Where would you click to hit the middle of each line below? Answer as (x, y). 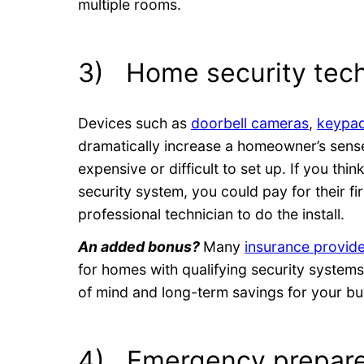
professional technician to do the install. (211, 214)
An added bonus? (141, 246)
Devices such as (134, 123)
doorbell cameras (250, 123)
